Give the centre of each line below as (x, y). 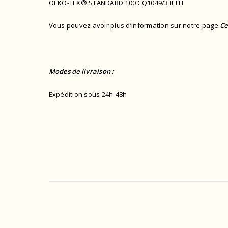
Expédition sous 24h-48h (88, 94)
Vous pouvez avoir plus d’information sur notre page (134, 26)
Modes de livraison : (81, 72)
